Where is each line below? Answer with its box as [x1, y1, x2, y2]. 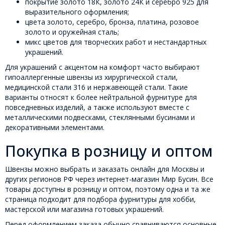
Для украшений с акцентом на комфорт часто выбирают [5, 62, 200, 72]
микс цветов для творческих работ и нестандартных [25, 37, 206, 47]
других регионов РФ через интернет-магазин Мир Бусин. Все [5, 174, 213, 184]
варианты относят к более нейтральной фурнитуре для [5, 92, 197, 102]
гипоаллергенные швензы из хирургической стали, [5, 72, 178, 82]
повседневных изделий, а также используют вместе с [5, 102, 189, 113]
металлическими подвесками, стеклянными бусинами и [5, 113, 195, 123]
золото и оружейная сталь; [25, 27, 119, 37]
